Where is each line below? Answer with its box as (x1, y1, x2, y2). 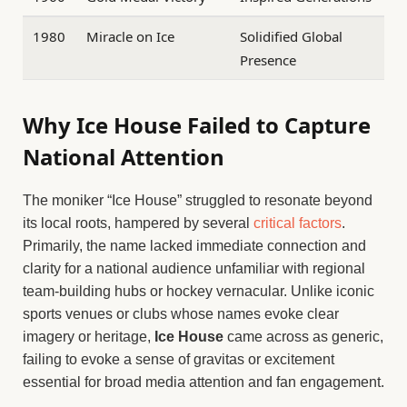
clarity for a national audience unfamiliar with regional (23, 261, 365, 277)
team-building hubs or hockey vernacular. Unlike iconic (23, 283, 374, 300)
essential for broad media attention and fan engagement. (23, 374, 384, 391)
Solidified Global (240, 26, 343, 45)
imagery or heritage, (23, 329, 154, 345)
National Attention (23, 142, 224, 173)
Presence (240, 50, 297, 69)
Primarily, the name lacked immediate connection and (23, 238, 366, 254)
